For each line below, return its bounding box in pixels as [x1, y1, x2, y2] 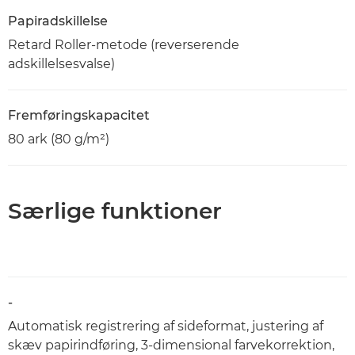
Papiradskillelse [8, 13, 108, 29]
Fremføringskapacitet [8, 107, 150, 123]
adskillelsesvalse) [8, 55, 115, 71]
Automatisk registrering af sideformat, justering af [8, 318, 323, 334]
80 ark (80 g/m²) [8, 131, 109, 147]
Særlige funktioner [8, 197, 222, 224]
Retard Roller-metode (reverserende [8, 36, 239, 52]
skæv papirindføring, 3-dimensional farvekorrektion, [8, 337, 334, 353]
